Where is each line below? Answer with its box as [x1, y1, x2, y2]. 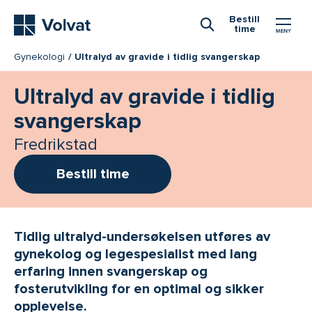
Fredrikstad [14, 134, 97, 155]
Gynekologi [14, 51, 65, 63]
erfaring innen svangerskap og [14, 263, 208, 281]
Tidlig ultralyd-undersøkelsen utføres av [14, 228, 270, 246]
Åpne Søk [206, 36, 260, 51]
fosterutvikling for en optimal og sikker [14, 281, 264, 298]
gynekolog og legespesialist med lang [14, 246, 257, 263]
